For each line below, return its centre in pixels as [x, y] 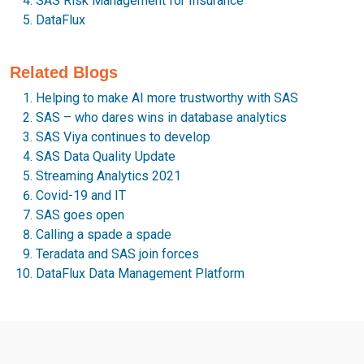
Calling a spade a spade [104, 234]
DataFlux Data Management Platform [140, 273]
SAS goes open [80, 214]
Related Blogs [64, 72]
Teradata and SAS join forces [117, 253]
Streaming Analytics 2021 [108, 175]
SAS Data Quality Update [106, 156]
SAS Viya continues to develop [123, 136]
